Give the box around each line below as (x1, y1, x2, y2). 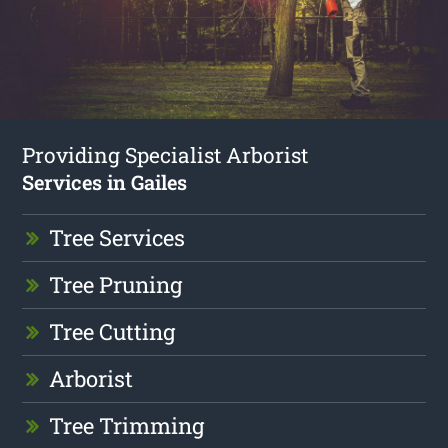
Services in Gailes (22, 168, 188, 195)
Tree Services (49, 222, 186, 252)
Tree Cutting (49, 316, 176, 346)
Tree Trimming (49, 410, 205, 440)
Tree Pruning (49, 269, 183, 299)
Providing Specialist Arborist (22, 140, 309, 169)
